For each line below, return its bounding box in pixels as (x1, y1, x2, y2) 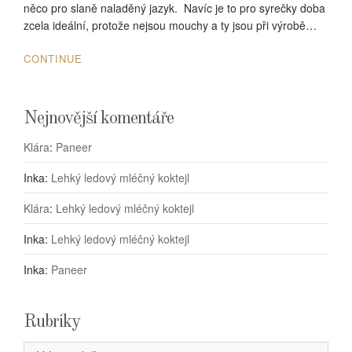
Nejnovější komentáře (24, 109, 174, 128)
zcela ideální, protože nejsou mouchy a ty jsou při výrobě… (24, 17, 317, 34)
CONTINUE (24, 51, 82, 67)
